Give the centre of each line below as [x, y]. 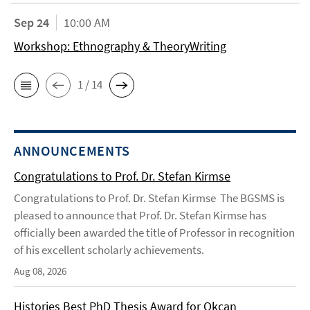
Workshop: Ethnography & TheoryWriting [120, 46]
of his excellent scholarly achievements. [109, 249]
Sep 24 [31, 22]
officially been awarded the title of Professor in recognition [154, 232]
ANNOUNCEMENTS [72, 150]
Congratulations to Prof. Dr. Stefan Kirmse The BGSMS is [149, 198]
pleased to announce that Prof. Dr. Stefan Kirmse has [140, 215]
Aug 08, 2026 [40, 271]
